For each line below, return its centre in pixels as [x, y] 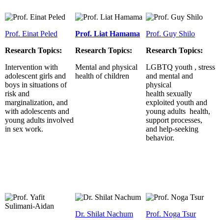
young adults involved [39, 120]
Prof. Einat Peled [31, 33]
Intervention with [31, 67]
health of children [102, 76]
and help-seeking [172, 129]
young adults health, [178, 111]
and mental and [169, 76]
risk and [17, 93]
